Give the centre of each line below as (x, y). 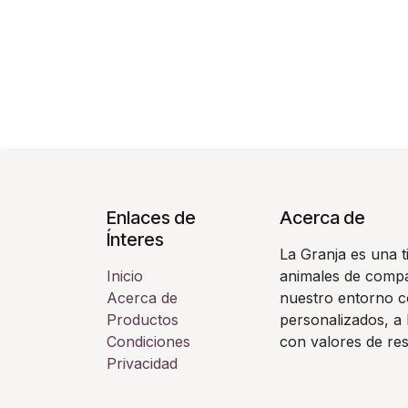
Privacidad (142, 363)
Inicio (125, 275)
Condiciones (148, 341)
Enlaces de (151, 217)
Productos (143, 319)
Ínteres (135, 239)
